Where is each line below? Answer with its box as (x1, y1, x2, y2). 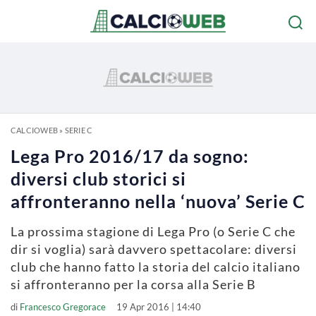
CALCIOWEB (11, 126, 58, 135)
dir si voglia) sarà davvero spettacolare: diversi (11, 241, 297, 257)
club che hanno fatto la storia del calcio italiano (11, 259, 300, 274)
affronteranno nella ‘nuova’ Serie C (11, 190, 305, 212)
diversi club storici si (11, 168, 186, 189)
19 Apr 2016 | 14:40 (116, 301, 201, 312)
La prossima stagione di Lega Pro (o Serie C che (11, 224, 296, 239)
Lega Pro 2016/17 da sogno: (11, 145, 249, 166)
